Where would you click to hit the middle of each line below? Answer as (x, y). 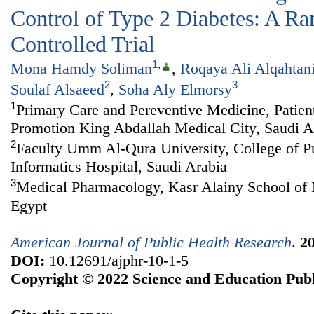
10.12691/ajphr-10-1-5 (117, 260)
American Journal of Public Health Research (151, 242)
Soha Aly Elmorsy (175, 89)
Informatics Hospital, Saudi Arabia (119, 167)
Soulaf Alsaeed (57, 89)
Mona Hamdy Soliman (81, 69)
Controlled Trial (83, 44)
